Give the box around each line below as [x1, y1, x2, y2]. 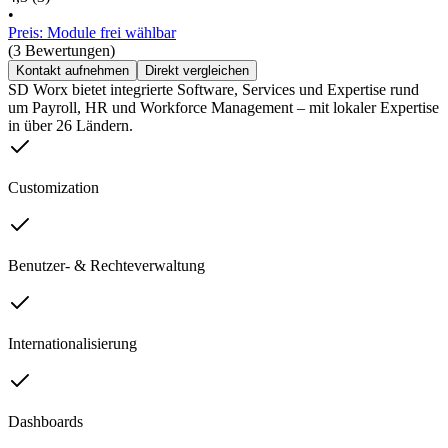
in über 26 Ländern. [8, 116, 133, 134]
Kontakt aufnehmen [16, 62, 129, 78]
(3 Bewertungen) [8, 41, 115, 59]
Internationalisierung [8, 334, 137, 352]
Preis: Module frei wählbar [8, 23, 176, 41]
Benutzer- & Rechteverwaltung [8, 256, 205, 274]
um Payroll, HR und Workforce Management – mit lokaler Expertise [8, 98, 439, 116]
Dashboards [8, 412, 83, 430]
